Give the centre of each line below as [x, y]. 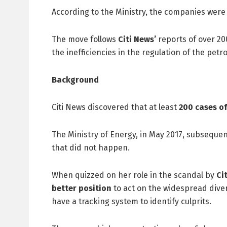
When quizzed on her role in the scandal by [134, 175]
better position [82, 188]
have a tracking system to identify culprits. [131, 202]
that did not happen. [91, 148]
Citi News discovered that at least [115, 107]
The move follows [85, 40]
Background [75, 80]
